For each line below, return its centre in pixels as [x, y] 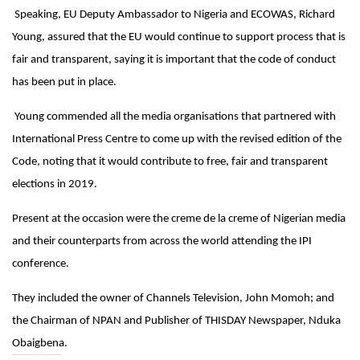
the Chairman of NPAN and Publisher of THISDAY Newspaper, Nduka [176, 321]
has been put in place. [64, 82]
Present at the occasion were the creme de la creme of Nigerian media [179, 219]
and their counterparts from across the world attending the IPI [162, 241]
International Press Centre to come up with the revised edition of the [177, 139]
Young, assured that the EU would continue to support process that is [179, 37]
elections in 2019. [55, 184]
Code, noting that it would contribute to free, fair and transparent [170, 162]
